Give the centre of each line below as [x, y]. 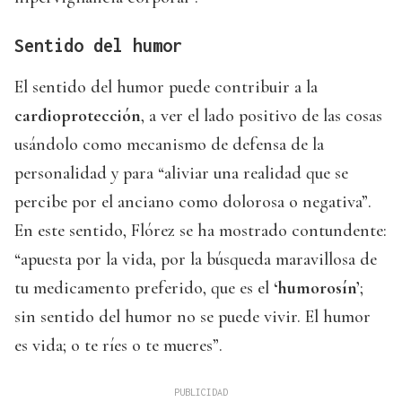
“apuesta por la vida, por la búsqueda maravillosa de [196, 260]
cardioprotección [78, 116]
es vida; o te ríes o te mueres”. [118, 346]
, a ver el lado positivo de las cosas [262, 116]
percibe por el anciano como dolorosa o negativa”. [193, 202]
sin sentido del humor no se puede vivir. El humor [192, 317]
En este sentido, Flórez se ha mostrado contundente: [201, 231]
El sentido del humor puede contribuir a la [166, 87]
